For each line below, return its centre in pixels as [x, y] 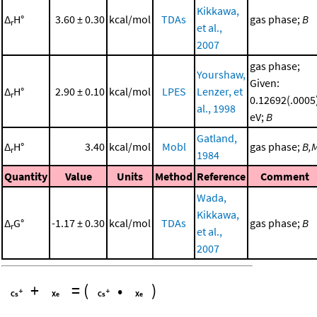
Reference [221, 176]
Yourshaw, [221, 74]
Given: [265, 82]
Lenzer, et [220, 91]
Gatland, [217, 138]
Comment [284, 176]
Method [174, 176]
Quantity [26, 176]
